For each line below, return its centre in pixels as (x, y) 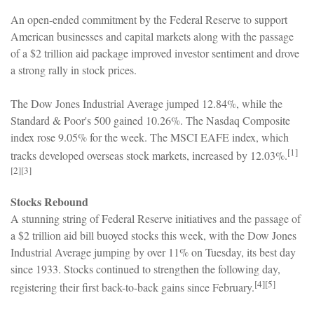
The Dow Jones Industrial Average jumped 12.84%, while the (146, 103)
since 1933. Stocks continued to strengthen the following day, (145, 268)
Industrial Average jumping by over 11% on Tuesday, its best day (153, 252)
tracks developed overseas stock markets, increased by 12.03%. (149, 156)
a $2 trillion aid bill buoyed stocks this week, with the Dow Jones (153, 235)
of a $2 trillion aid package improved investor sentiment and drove (155, 53)
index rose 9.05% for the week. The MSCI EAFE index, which (150, 137)
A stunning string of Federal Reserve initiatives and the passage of (156, 218)
